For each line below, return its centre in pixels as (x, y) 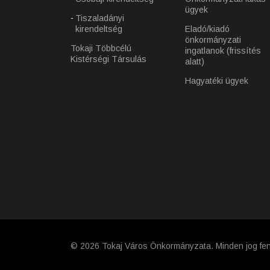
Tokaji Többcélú (101, 49)
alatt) (195, 62)
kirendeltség (99, 29)
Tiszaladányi (100, 18)
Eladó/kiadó (207, 29)
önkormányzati (213, 40)
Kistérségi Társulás (108, 59)
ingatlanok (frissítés (223, 51)
